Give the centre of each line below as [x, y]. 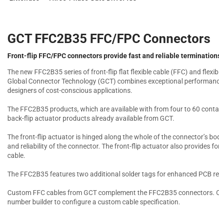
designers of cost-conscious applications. [70, 90]
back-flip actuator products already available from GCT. [91, 118]
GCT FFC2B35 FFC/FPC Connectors [109, 38]
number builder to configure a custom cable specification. [94, 202]
